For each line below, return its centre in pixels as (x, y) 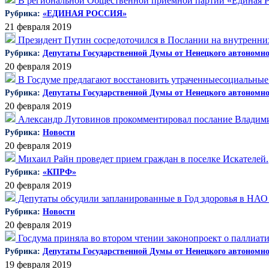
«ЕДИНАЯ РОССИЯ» (85, 14)
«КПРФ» (59, 172)
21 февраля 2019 (38, 27)
